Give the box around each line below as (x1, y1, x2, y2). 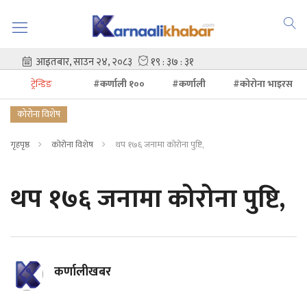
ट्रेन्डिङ (31, 76, 52, 92)
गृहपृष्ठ (10, 137, 29, 152)
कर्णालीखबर (54, 262, 111, 282)
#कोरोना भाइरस (233, 76, 293, 92)
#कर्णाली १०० (93, 76, 145, 92)
